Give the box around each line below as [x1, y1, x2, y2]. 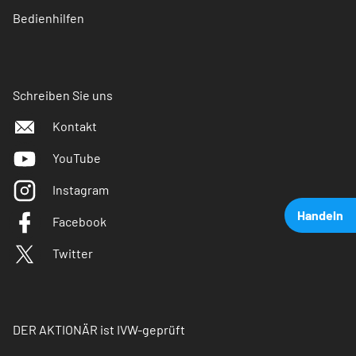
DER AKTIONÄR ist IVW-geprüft [13, 322, 185, 338]
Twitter [52, 246, 93, 261]
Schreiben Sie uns [13, 87, 113, 103]
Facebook [52, 214, 106, 230]
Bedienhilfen [13, 10, 84, 26]
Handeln [297, 207, 343, 222]
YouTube [52, 150, 101, 166]
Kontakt [52, 118, 97, 134]
